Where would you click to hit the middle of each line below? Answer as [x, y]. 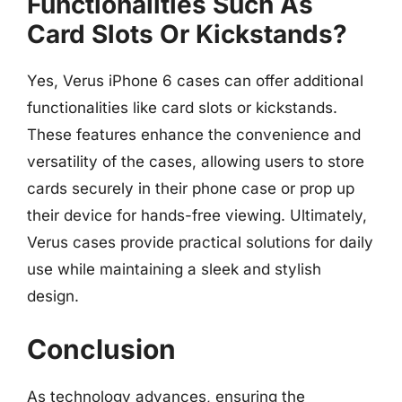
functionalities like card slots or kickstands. [182, 108]
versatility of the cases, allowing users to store [196, 162]
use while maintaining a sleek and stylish [174, 269]
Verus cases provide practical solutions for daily [200, 242]
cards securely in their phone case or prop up [191, 188]
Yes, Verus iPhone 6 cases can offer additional [195, 81]
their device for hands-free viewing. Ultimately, [197, 215]
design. [53, 296]
